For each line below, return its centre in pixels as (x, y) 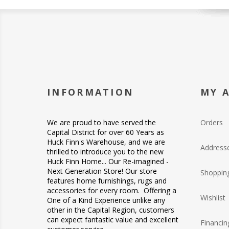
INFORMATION (90, 92)
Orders (212, 122)
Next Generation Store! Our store (102, 171)
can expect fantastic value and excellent (113, 219)
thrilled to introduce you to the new (105, 151)
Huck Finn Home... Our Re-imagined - (108, 161)
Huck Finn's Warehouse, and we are (106, 142)
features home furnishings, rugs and (107, 180)
